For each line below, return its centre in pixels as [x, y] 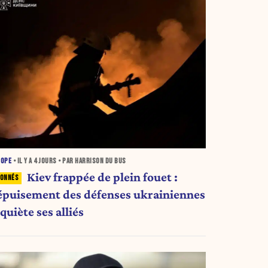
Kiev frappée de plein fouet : [102, 177]
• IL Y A [23, 161]
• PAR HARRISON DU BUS [91, 161]
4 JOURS [45, 161]
